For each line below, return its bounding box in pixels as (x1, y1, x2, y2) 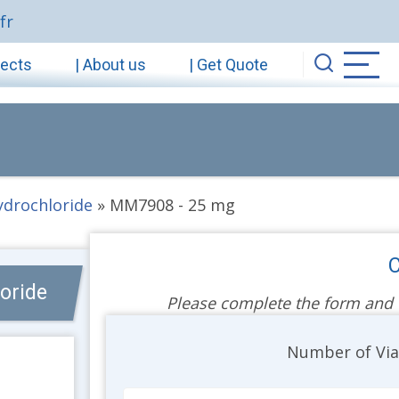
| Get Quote (189, 54, 268, 74)
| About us (75, 54, 146, 74)
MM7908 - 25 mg (110, 193, 235, 216)
